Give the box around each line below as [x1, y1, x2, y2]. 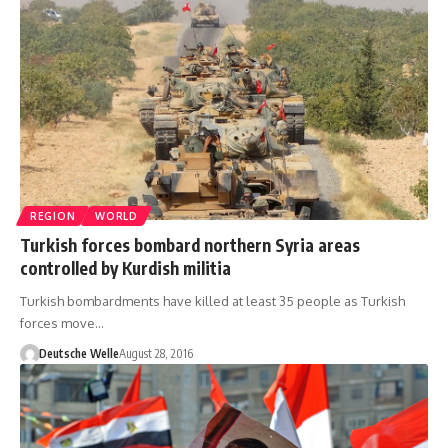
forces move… [20, 315, 104, 332]
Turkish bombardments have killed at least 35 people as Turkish [20, 293, 405, 310]
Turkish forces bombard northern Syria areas [20, 234, 360, 257]
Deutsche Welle [38, 346, 119, 362]
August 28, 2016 [118, 346, 193, 362]
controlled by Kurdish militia [20, 257, 231, 280]
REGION [30, 210, 76, 223]
